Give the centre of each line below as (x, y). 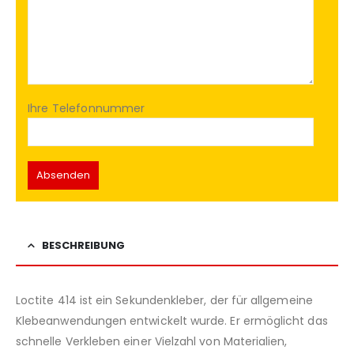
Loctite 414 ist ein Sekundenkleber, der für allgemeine (164, 300)
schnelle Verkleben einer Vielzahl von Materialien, (152, 341)
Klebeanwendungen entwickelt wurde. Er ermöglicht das (172, 320)
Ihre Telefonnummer (87, 109)
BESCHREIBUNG (83, 245)
